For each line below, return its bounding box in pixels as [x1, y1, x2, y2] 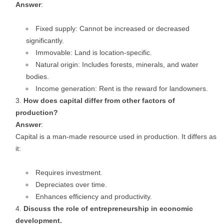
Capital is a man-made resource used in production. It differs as [15, 132, 216, 140]
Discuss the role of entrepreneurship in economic [23, 204, 193, 212]
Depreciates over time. [35, 180, 107, 188]
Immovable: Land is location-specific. [35, 48, 152, 56]
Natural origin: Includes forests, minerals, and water [35, 60, 198, 68]
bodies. [26, 72, 49, 80]
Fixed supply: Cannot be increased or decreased [35, 24, 189, 32]
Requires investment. [35, 168, 102, 176]
